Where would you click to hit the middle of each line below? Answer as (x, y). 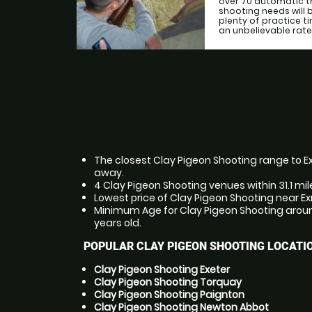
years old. (118, 223)
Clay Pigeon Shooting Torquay (168, 282)
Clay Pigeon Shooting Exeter (162, 270)
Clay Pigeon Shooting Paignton (169, 295)
